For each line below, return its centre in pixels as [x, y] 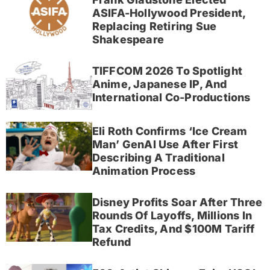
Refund [111, 242]
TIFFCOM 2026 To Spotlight [167, 71]
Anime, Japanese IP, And [159, 84]
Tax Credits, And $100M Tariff [173, 229]
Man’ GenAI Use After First [165, 145]
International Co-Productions [171, 98]
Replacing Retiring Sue [154, 27]
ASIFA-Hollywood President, [169, 13]
